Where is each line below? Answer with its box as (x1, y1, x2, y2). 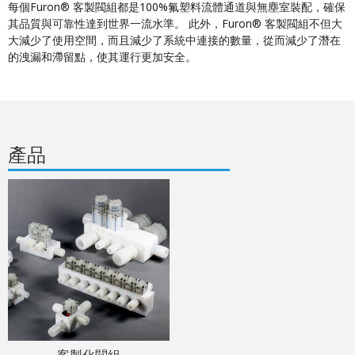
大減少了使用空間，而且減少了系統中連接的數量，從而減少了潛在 (8, 32, 341, 48)
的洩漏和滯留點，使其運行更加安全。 (8, 49, 197, 64)
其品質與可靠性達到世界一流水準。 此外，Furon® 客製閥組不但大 (8, 16, 342, 31)
